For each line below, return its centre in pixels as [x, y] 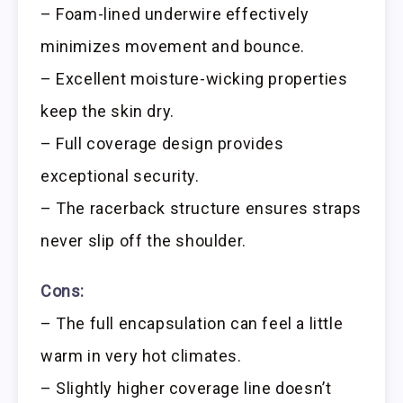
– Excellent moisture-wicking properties [194, 78]
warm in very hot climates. [141, 356]
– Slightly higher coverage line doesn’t [186, 389]
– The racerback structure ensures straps [201, 208]
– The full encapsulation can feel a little [192, 324]
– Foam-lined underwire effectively [175, 13]
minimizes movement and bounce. [173, 46]
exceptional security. [120, 175]
